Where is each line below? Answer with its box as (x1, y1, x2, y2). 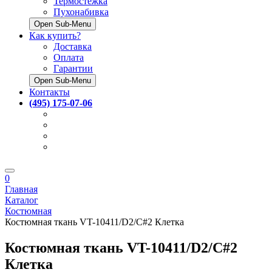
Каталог (5, 194, 38, 205)
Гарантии (53, 63, 93, 73)
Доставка (53, 41, 92, 52)
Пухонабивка (53, 6, 109, 17)
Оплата (53, 52, 84, 63)
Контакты (29, 86, 70, 97)
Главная (5, 183, 38, 194)
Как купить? (29, 30, 81, 41)
